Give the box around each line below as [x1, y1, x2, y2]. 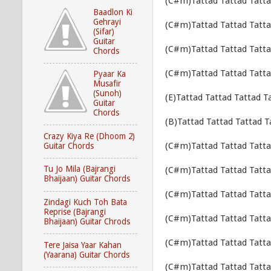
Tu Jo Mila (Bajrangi [44, 164, 116, 174]
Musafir [93, 79, 122, 89]
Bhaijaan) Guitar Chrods [44, 216, 130, 226]
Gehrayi [93, 16, 122, 27]
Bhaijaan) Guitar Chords [44, 174, 130, 184]
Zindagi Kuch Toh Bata [44, 197, 127, 207]
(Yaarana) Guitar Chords [44, 249, 129, 260]
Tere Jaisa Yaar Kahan [44, 240, 122, 250]
